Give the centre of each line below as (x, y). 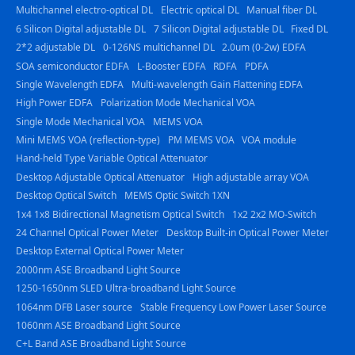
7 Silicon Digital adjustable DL (218, 29)
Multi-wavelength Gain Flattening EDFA (217, 84)
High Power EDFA (54, 103)
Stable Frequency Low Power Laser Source (233, 307)
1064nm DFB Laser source (74, 307)
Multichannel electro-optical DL (84, 10)
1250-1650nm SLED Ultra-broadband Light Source (126, 288)
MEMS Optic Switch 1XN (177, 196)
